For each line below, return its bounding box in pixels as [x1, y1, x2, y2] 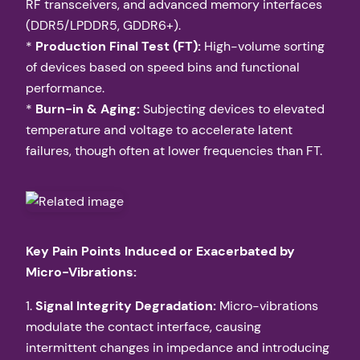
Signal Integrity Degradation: [35, 297, 216, 315]
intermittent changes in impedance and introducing [26, 339, 329, 357]
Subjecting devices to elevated [140, 100, 325, 118]
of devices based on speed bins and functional [26, 59, 300, 76]
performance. [26, 80, 104, 97]
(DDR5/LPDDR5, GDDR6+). [26, 17, 181, 35]
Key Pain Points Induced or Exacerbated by [26, 242, 295, 260]
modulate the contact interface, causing [26, 318, 261, 336]
